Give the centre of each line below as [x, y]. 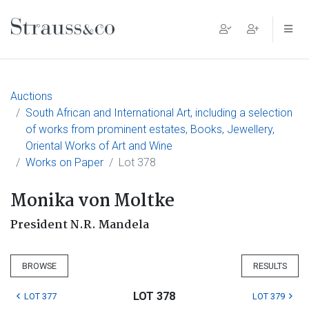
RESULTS [270, 266]
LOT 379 [268, 296]
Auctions [31, 96]
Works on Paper [64, 162]
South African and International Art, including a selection [159, 113]
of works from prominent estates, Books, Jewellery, [150, 129]
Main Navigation [86, 40]
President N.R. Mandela [80, 225]
